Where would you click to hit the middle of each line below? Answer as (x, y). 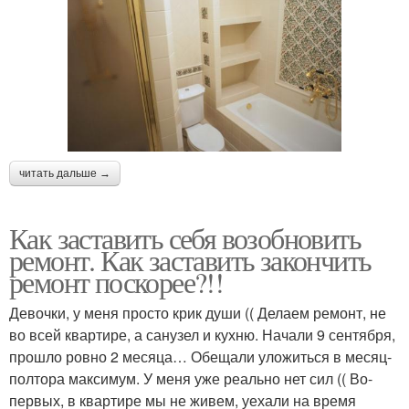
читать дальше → (65, 174)
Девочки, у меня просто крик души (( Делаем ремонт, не (198, 313)
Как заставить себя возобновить (185, 238)
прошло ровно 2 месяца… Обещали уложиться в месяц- (200, 357)
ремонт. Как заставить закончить (190, 260)
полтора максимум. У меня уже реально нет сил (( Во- (191, 379)
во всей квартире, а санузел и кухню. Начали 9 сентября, (202, 335)
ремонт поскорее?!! (116, 282)
